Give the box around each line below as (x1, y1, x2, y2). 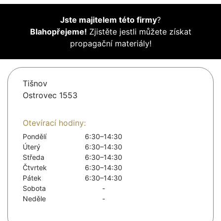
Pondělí (23, 132, 46, 141)
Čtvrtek (23, 163, 47, 172)
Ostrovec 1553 (23, 90, 77, 101)
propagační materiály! (70, 38, 151, 49)
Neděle (23, 194, 46, 203)
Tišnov (23, 78, 47, 89)
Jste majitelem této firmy (60, 15, 157, 25)
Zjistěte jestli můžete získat (86, 27, 191, 37)
